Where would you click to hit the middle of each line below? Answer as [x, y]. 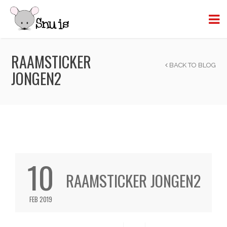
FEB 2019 [41, 199]
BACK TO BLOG [192, 65]
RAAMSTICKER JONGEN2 [133, 180]
